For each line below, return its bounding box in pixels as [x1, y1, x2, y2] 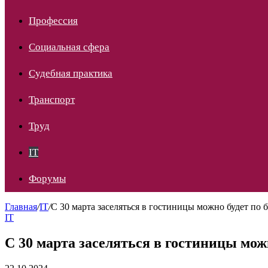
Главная [5, 202, 37, 212]
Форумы [29, 173, 66, 184]
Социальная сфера [29, 41, 109, 53]
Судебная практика [29, 68, 112, 79]
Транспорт [29, 94, 75, 105]
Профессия [29, 15, 78, 26]
